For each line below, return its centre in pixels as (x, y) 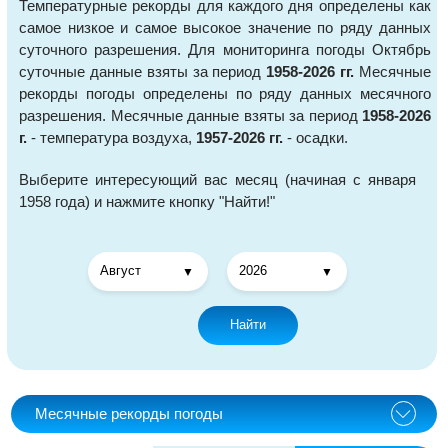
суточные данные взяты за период (143, 71)
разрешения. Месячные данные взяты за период (191, 115)
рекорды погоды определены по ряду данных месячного (225, 93)
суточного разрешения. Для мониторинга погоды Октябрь (225, 49)
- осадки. (315, 137)
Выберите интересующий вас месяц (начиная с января (218, 179)
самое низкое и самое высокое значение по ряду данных (225, 27)
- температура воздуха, (111, 137)
